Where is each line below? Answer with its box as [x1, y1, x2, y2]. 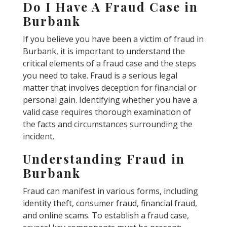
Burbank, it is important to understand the [22, 46, 185, 57]
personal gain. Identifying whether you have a [22, 94, 197, 106]
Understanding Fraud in [22, 150, 185, 167]
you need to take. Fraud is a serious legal [22, 70, 177, 82]
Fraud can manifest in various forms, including [22, 185, 198, 197]
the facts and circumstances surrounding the [22, 119, 193, 130]
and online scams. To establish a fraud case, [22, 210, 189, 221]
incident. [22, 131, 54, 142]
